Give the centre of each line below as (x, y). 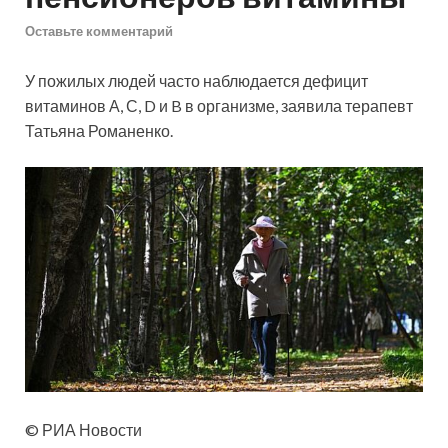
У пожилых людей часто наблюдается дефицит (196, 81)
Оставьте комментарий (99, 31)
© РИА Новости (83, 429)
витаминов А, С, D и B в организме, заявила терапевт (219, 106)
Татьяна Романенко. (99, 131)
